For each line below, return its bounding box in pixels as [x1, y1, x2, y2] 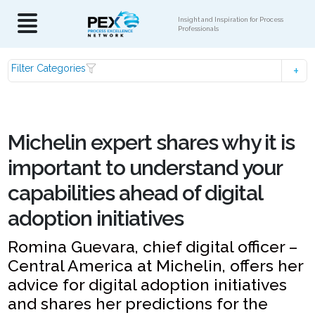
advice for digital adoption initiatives [8, 275, 288, 294]
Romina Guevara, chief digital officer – [8, 237, 298, 256]
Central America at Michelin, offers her [8, 256, 304, 275]
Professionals [178, 25, 219, 32]
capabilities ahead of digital [8, 181, 263, 205]
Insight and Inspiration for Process [178, 15, 283, 23]
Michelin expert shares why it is [8, 130, 295, 155]
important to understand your [8, 155, 283, 180]
